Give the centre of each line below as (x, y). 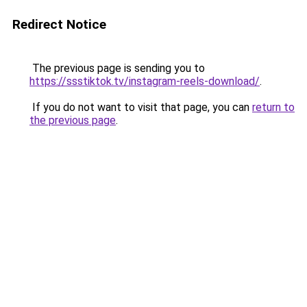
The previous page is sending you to (117, 68)
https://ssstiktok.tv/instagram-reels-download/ (145, 81)
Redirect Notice (59, 24)
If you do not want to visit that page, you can (141, 107)
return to (273, 107)
